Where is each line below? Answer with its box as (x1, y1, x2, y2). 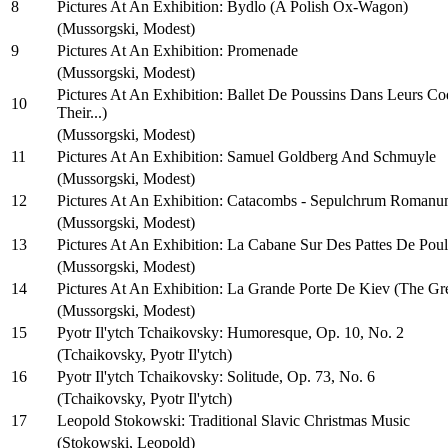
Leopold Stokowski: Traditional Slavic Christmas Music (57, 411, 410, 429)
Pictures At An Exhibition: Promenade (57, 41, 298, 59)
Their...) (57, 103, 107, 121)
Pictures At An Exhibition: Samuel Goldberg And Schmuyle (57, 147, 436, 165)
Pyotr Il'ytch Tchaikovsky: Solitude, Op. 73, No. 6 (57, 367, 375, 385)
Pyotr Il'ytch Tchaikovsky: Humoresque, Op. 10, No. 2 (57, 323, 404, 341)
